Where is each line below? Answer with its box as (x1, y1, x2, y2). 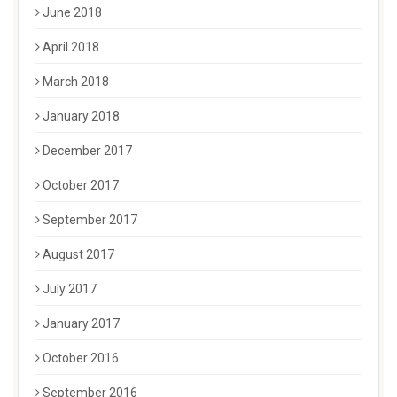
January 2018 (43, 109, 120, 124)
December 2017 (43, 144, 132, 159)
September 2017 (43, 213, 137, 228)
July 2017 (43, 282, 97, 297)
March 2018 (43, 74, 109, 90)
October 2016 (43, 351, 119, 366)
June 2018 (43, 5, 102, 20)
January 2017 (43, 316, 120, 331)
